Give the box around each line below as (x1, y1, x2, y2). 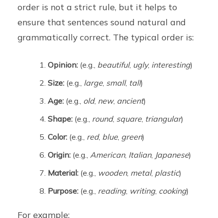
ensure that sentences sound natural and (18, 17, 186, 28)
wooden (98, 168, 127, 178)
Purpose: (48, 186, 79, 196)
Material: (48, 168, 79, 178)
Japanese (155, 150, 189, 160)
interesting (151, 60, 191, 70)
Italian (128, 150, 152, 160)
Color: (48, 132, 68, 142)
